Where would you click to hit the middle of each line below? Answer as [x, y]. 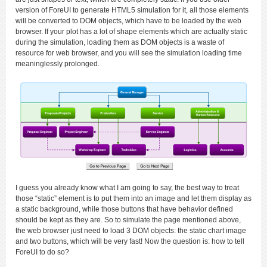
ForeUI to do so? [42, 252]
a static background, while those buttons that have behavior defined [124, 209]
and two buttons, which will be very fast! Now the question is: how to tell [130, 242]
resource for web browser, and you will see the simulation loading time [129, 53]
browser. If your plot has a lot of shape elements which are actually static [131, 32]
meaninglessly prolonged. [58, 64]
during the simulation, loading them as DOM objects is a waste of [120, 42]
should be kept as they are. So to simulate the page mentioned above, [128, 220]
